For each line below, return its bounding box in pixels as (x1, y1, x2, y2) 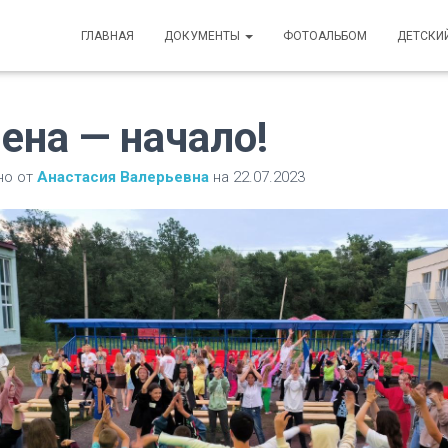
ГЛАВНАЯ (81, 29, 134, 43)
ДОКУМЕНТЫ (164, 29, 243, 43)
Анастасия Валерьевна (36, 168, 209, 186)
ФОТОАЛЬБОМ (283, 29, 367, 43)
